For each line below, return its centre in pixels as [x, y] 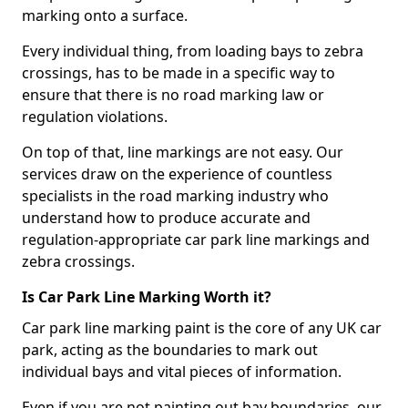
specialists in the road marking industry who [175, 195]
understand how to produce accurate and [166, 217]
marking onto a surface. [105, 15]
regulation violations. [95, 116]
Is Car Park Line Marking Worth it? [147, 296]
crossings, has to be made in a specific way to [178, 72]
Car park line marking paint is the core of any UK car [202, 327]
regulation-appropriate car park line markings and [196, 239]
